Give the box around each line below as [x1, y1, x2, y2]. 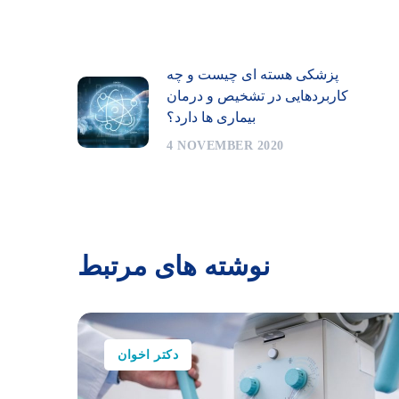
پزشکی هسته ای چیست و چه [167, 67, 338, 83]
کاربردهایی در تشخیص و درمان [167, 88, 348, 104]
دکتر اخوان [118, 348, 178, 362]
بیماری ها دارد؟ [167, 110, 256, 126]
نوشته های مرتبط [77, 251, 270, 281]
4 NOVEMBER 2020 [167, 139, 284, 153]
